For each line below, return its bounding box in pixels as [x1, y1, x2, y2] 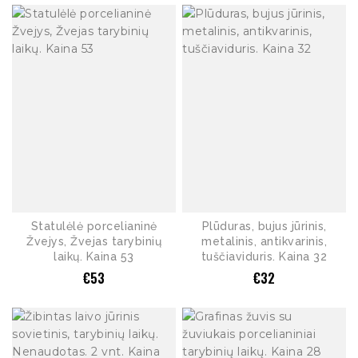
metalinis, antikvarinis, [201, 235, 327, 249]
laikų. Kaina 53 [54, 250, 134, 264]
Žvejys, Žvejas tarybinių [26, 235, 161, 249]
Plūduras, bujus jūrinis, [201, 220, 327, 233]
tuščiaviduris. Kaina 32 [201, 250, 328, 264]
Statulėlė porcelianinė [30, 220, 157, 233]
